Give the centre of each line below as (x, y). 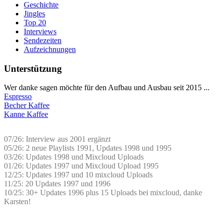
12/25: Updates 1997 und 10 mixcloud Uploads (78, 175)
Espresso (18, 97)
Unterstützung (33, 68)
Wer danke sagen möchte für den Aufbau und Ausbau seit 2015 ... (107, 88)
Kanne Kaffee (26, 114)
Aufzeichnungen (50, 49)
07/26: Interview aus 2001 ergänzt (57, 139)
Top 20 (35, 22)
